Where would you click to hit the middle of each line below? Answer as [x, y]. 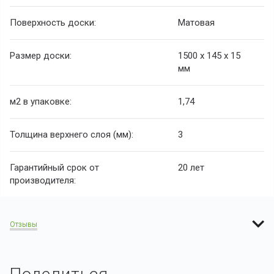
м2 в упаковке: [41, 102]
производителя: [43, 181]
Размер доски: [41, 56]
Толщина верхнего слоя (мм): [72, 135]
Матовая [196, 23]
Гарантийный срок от [54, 168]
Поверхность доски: [53, 23]
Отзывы [24, 225]
